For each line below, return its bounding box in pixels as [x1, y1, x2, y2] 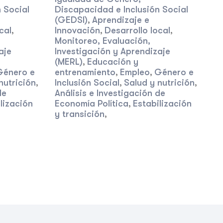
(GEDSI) [54, 15, 88, 25]
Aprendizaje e [92, 15, 149, 25]
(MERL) [54, 57, 83, 67]
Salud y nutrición [123, 78, 195, 88]
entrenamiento [54, 67, 115, 77]
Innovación [54, 25, 100, 35]
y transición [54, 109, 105, 119]
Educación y [87, 57, 138, 67]
